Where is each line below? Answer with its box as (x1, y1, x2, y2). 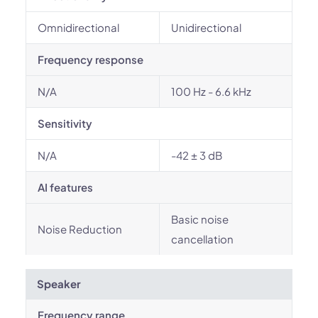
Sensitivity (38, 116, 92, 130)
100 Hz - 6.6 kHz (171, 84, 251, 98)
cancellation (171, 232, 234, 246)
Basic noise (171, 212, 229, 226)
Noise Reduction (38, 222, 122, 236)
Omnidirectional (38, 21, 119, 34)
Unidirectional (171, 21, 241, 34)
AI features (38, 180, 93, 194)
